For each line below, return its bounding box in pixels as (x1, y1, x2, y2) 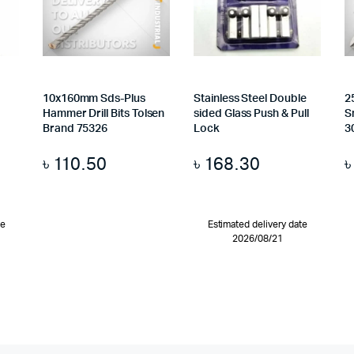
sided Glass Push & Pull (194, 108, 309, 120)
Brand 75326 (42, 123, 108, 135)
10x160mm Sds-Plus (42, 93, 145, 105)
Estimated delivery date (207, 220, 307, 230)
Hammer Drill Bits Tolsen (42, 108, 165, 120)
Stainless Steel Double (194, 93, 307, 105)
